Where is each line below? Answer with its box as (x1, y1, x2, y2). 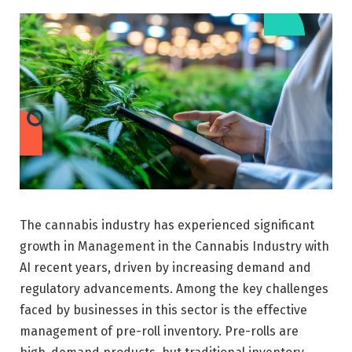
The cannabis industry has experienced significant (20, 217, 314, 233)
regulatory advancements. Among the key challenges (20, 280, 328, 296)
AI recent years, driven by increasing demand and (20, 259, 311, 275)
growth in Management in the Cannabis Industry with (20, 238, 329, 254)
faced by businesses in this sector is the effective (20, 302, 307, 317)
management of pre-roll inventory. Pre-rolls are (20, 323, 299, 339)
